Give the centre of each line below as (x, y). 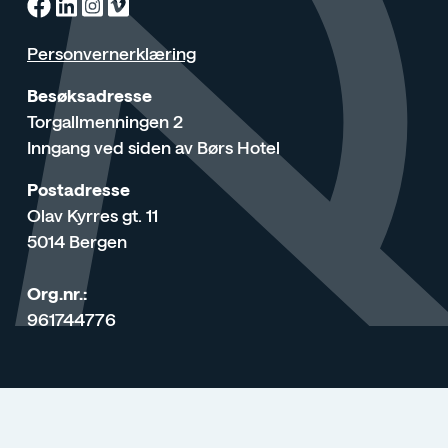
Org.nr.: (57, 293)
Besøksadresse (89, 95)
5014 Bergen (127, 241)
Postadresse (81, 189)
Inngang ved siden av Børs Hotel (153, 147)
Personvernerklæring (111, 53)
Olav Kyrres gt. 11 (126, 215)
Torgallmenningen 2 (105, 121)
